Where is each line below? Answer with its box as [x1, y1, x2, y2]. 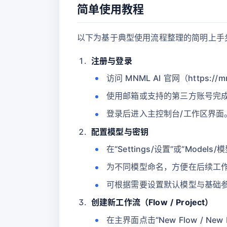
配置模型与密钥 [91, 126, 149, 137]
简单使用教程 [77, 2, 144, 16]
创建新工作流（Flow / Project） [91, 197, 213, 208]
